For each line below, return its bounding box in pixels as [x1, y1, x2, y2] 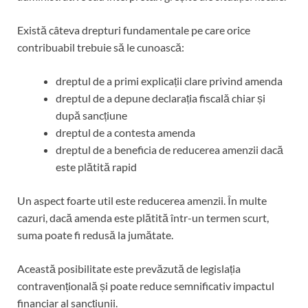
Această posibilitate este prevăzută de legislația [17, 262, 241, 276]
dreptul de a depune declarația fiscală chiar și [56, 91, 265, 105]
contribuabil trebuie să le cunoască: [17, 41, 184, 54]
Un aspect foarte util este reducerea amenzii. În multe [17, 194, 267, 208]
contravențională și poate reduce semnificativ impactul [17, 279, 274, 293]
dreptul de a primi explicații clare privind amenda [56, 74, 283, 88]
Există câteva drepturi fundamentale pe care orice [17, 23, 250, 37]
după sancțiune [56, 109, 127, 122]
